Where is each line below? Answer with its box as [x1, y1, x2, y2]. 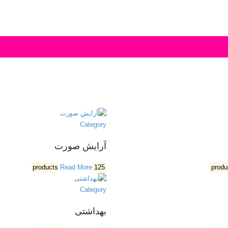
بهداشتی [75, 206, 106, 217]
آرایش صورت [54, 140, 106, 151]
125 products [94, 163, 105, 171]
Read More [60, 163, 93, 171]
